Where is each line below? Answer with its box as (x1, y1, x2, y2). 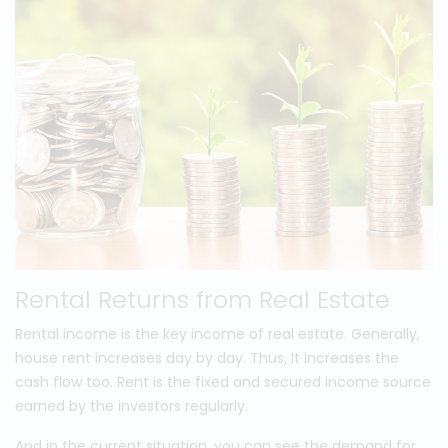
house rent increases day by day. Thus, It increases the (15, 348, 399, 369)
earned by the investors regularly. (15, 396, 248, 417)
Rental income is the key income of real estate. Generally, (15, 324, 420, 345)
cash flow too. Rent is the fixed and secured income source (15, 372, 431, 393)
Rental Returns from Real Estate (15, 283, 390, 317)
